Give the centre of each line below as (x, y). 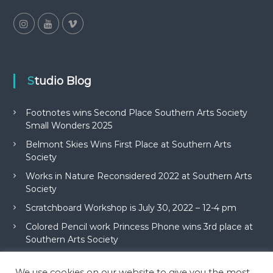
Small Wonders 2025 (69, 126)
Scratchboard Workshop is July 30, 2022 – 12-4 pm (131, 208)
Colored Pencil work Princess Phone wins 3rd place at (139, 227)
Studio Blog (62, 81)
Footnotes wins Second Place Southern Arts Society (136, 113)
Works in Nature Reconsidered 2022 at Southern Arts (138, 176)
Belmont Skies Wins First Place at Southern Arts (128, 145)
